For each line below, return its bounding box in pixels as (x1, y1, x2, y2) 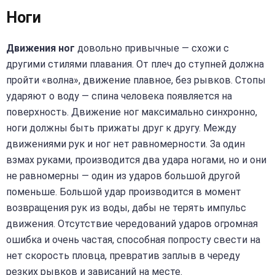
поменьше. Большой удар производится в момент (6, 185, 241, 198)
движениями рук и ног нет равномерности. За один (6, 137, 245, 150)
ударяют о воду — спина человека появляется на (6, 90, 232, 102)
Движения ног (6, 42, 75, 54)
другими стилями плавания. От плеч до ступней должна (6, 58, 264, 70)
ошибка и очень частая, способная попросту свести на (6, 233, 260, 246)
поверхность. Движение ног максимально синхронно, (6, 106, 257, 118)
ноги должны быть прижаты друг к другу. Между (6, 122, 236, 134)
